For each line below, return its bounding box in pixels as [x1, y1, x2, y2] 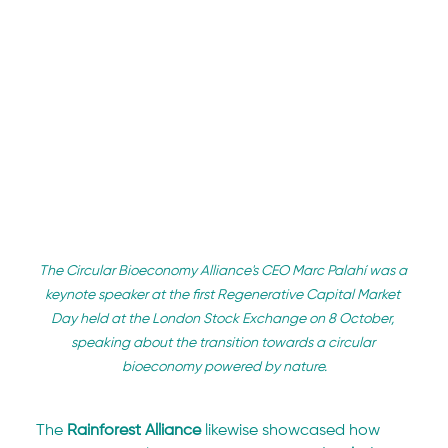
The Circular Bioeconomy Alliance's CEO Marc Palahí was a [38, 264, 410, 279]
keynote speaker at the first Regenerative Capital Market [45, 288, 403, 303]
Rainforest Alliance [67, 423, 202, 440]
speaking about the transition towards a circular [70, 336, 378, 351]
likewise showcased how [201, 423, 385, 440]
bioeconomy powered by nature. [121, 360, 327, 375]
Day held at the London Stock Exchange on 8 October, [51, 312, 397, 327]
